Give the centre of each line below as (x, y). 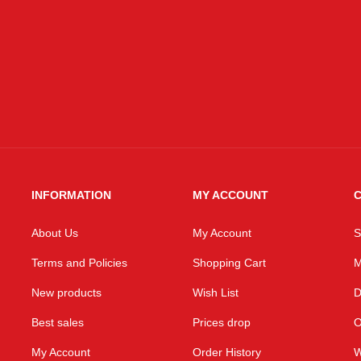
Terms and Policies (79, 263)
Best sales (58, 323)
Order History (227, 353)
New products (66, 293)
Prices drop (222, 323)
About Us (55, 233)
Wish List (216, 293)
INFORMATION (71, 195)
